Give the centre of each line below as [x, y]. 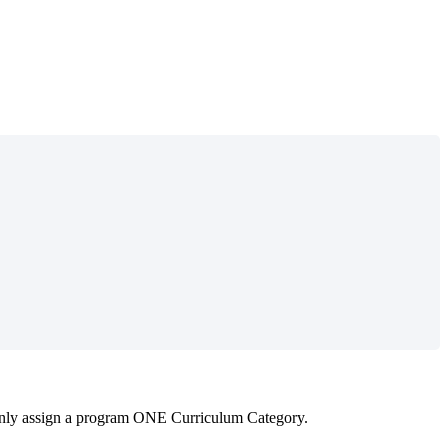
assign [41, 417]
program [102, 417]
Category [275, 417]
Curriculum [207, 417]
